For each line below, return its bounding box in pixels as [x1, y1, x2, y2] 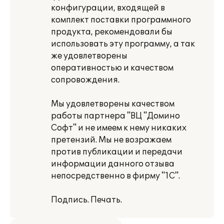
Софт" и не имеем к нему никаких [51, 123, 186, 133]
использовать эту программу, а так [51, 39, 195, 49]
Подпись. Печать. [51, 195, 122, 205]
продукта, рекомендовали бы [51, 27, 172, 37]
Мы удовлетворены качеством [51, 99, 174, 109]
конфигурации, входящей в [51, 3, 165, 13]
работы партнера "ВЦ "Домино [51, 111, 180, 121]
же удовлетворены [51, 51, 127, 61]
